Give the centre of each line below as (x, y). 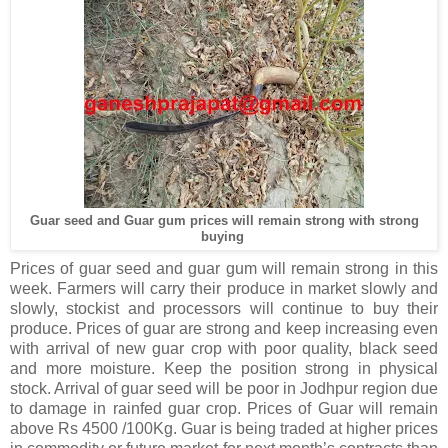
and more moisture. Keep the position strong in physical (224, 368)
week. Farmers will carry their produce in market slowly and (224, 288)
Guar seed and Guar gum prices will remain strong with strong (224, 220)
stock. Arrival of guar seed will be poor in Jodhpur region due (224, 388)
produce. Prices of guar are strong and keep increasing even (224, 328)
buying (224, 236)
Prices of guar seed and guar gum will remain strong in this (224, 268)
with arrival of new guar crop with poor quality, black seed (224, 348)
